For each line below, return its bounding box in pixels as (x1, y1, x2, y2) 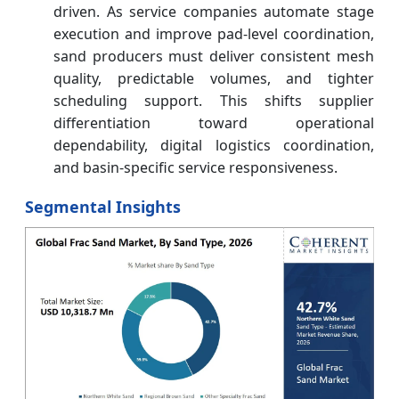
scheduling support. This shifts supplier (53, 90, 374, 110)
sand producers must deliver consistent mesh (53, 45, 374, 66)
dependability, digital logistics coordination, (53, 134, 374, 155)
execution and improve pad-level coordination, (53, 23, 374, 44)
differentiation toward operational (53, 112, 374, 133)
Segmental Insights (25, 195, 181, 217)
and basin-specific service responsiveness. (53, 157, 338, 177)
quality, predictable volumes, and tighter (53, 68, 374, 88)
